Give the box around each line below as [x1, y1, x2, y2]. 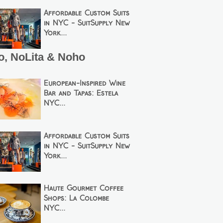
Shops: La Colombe [44, 195, 110, 203]
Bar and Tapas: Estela [44, 90, 118, 98]
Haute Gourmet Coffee [44, 185, 124, 193]
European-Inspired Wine [44, 80, 126, 88]
